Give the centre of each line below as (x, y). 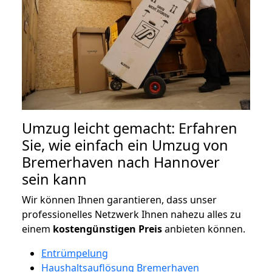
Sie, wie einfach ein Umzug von (125, 145)
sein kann (54, 179)
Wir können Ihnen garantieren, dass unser (119, 199)
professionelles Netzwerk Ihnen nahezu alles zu (131, 214)
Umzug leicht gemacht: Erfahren (130, 128)
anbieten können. (204, 229)
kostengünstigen (94, 229)
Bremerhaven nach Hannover (121, 162)
